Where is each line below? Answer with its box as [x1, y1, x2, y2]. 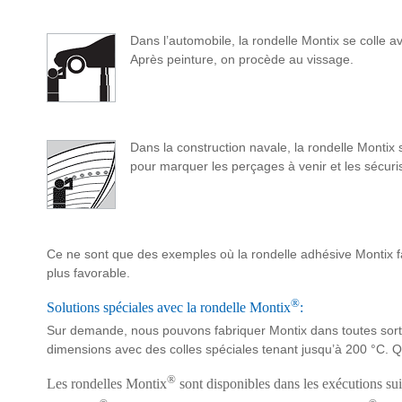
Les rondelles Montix [47, 376, 167, 392]
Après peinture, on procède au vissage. [130, 51, 354, 66]
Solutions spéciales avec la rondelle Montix [47, 299, 291, 315]
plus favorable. [47, 265, 130, 280]
